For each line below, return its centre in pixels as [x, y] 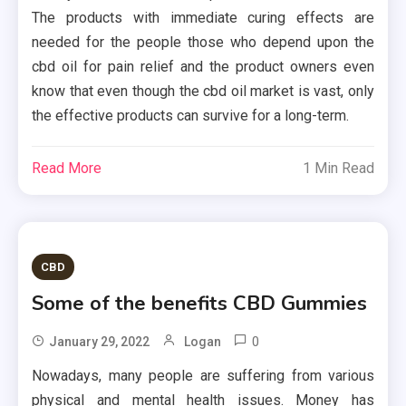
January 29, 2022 [100, 341]
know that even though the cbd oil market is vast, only [203, 91]
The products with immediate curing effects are [203, 17]
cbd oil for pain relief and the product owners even [203, 66]
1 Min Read [338, 168]
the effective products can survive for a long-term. [191, 115]
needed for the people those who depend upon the [203, 42]
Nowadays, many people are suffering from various [203, 375]
